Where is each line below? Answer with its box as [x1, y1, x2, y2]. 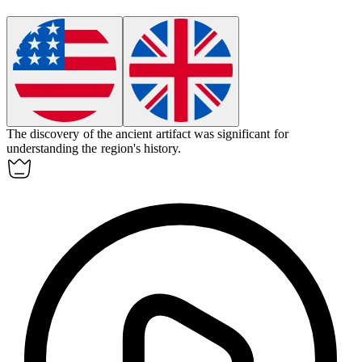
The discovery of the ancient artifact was [6, 127, 218, 141]
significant [217, 127, 271, 141]
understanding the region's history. [6, 141, 181, 156]
